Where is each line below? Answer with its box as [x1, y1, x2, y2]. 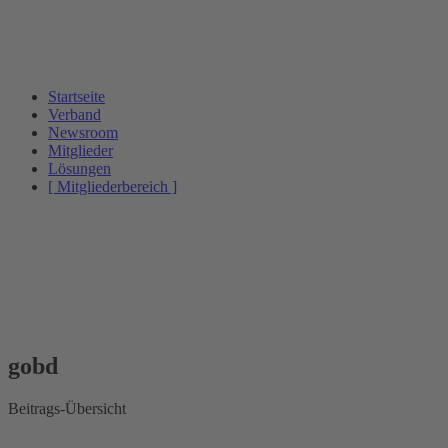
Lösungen [48, 160, 111, 177]
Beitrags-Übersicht [8, 400, 126, 418]
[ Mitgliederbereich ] [48, 178, 177, 195]
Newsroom [48, 124, 118, 141]
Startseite [48, 88, 105, 105]
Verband [48, 106, 101, 123]
